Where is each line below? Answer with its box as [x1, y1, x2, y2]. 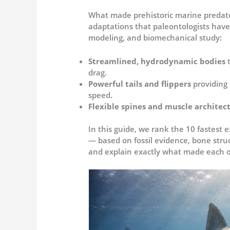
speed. [88, 89, 113, 100]
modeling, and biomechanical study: [88, 32, 222, 43]
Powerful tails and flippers [88, 78, 194, 89]
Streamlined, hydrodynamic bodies [88, 55, 228, 66]
